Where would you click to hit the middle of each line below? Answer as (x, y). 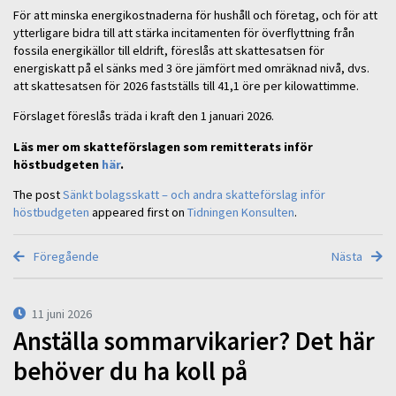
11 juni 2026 (62, 314)
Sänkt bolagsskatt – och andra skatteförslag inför (194, 195)
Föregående (65, 257)
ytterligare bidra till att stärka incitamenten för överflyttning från (184, 33)
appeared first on (138, 213)
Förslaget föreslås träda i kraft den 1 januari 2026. (145, 116)
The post (38, 195)
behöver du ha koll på (130, 371)
